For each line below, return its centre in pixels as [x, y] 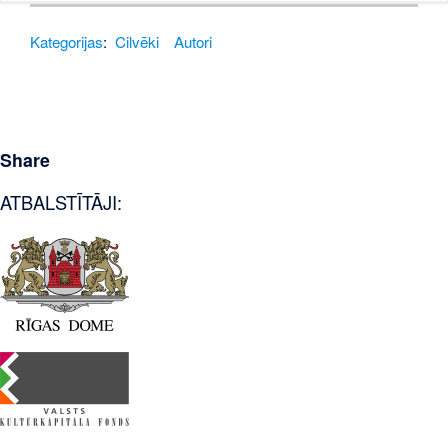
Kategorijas [67, 41]
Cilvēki [137, 41]
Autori [193, 41]
